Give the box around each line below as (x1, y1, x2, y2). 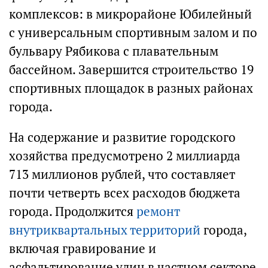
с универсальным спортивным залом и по (9, 25, 257, 41)
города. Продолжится (9, 203, 136, 220)
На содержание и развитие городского (9, 129, 236, 145)
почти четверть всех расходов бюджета (9, 185, 240, 201)
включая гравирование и (9, 240, 156, 257)
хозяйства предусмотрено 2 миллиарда (9, 148, 240, 164)
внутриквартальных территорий (9, 222, 200, 238)
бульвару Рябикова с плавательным (9, 43, 218, 59)
